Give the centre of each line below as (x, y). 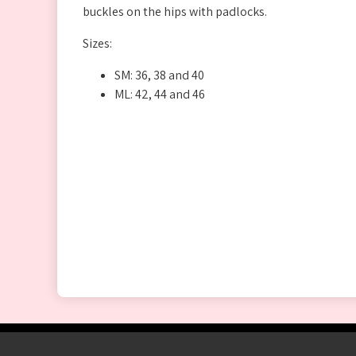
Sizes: (97, 44)
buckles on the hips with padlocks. (175, 12)
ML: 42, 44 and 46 (160, 95)
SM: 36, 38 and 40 (159, 75)
